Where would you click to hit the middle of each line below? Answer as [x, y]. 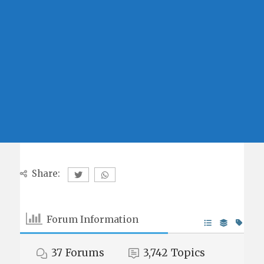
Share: [46, 174]
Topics [188, 253]
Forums [85, 253]
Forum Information [92, 219]
